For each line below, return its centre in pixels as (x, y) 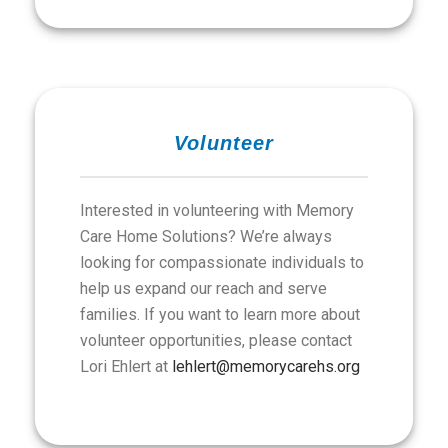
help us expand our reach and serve (203, 288)
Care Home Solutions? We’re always (206, 236)
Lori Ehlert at (126, 366)
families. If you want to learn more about (220, 314)
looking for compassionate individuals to (222, 262)
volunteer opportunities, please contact (216, 340)
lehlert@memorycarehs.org (266, 366)
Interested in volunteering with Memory (217, 210)
